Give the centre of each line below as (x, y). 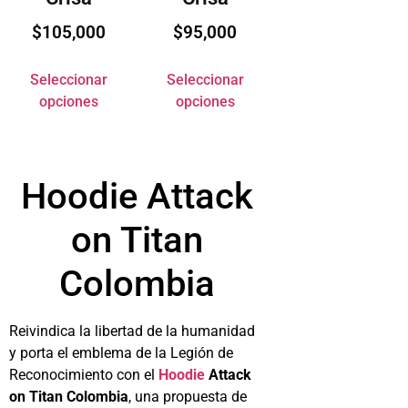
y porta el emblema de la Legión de (121, 352)
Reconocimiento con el (84, 374)
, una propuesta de (188, 396)
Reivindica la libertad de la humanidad (132, 331)
